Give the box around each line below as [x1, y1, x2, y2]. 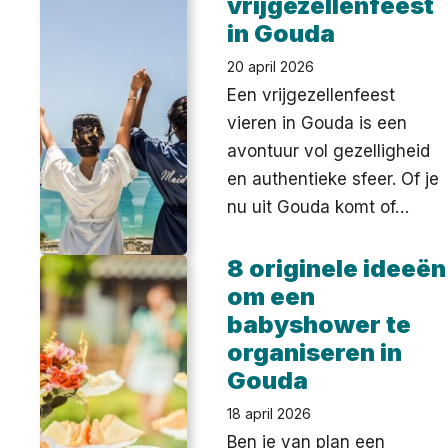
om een [227, 281, 316, 311]
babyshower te [227, 309, 412, 339]
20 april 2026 [227, 57, 315, 75]
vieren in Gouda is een [227, 112, 408, 133]
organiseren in [227, 337, 403, 367]
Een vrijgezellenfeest [227, 84, 396, 105]
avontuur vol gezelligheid [227, 140, 431, 161]
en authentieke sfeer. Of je [227, 168, 440, 189]
